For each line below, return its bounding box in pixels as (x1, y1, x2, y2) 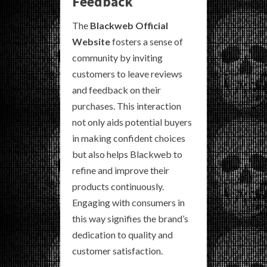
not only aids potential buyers (72, 116, 192, 128)
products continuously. (72, 180, 164, 192)
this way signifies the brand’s (72, 212, 188, 224)
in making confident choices (72, 132, 185, 144)
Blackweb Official (90, 19, 168, 31)
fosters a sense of (110, 35, 183, 47)
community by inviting (72, 51, 163, 63)
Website (72, 35, 110, 47)
